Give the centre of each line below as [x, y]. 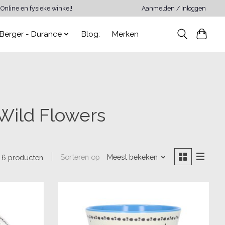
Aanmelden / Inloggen [174, 8]
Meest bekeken [132, 157]
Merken [125, 34]
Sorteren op [80, 157]
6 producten [23, 157]
